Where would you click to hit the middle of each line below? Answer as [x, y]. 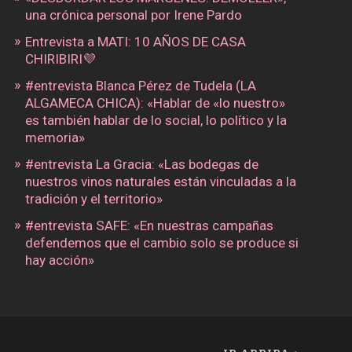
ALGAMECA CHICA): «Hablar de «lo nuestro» [155, 103]
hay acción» [59, 260]
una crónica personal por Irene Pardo [133, 15]
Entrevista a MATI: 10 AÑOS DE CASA [135, 41]
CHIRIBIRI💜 [60, 59]
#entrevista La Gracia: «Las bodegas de [141, 164]
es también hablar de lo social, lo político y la [156, 120]
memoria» [55, 137]
